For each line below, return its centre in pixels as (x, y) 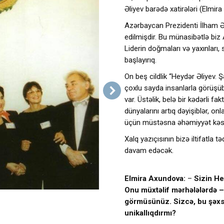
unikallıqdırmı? (150, 213)
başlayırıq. (140, 60)
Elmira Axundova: (156, 178)
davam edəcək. (149, 150)
